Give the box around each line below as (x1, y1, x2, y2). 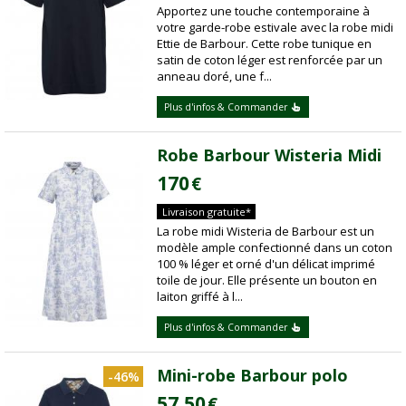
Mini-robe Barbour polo (157, 364, 349, 387)
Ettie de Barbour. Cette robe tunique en (157, 34, 372, 52)
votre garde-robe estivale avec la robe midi (157, 18, 394, 35)
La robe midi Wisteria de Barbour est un (157, 222, 375, 239)
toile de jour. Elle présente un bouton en (157, 271, 378, 288)
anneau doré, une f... (157, 67, 273, 84)
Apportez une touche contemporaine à (157, 2, 371, 19)
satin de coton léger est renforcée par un (157, 51, 383, 68)
